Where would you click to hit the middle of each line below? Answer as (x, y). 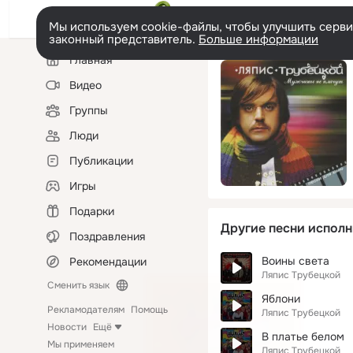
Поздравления (107, 236)
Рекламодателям (86, 310)
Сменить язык (78, 285)
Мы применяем (81, 344)
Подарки (92, 211)
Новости (67, 327)
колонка (59, 66)
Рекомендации (108, 262)
